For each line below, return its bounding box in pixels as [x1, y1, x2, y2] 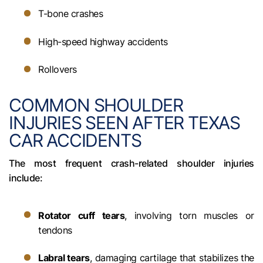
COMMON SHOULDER [9, 94, 183, 116]
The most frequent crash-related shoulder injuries [9, 157, 254, 169]
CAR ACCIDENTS [9, 129, 141, 151]
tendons [38, 224, 72, 236]
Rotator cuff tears [38, 209, 125, 221]
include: [9, 171, 43, 184]
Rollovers [38, 63, 77, 76]
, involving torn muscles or [124, 209, 254, 221]
